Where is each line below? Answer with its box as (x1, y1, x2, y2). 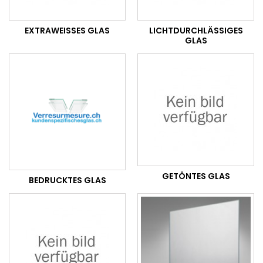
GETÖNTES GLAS (161, 170, 230, 182)
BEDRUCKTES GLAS (28, 174, 106, 186)
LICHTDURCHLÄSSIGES (149, 25, 243, 36)
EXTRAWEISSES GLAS (25, 25, 104, 36)
